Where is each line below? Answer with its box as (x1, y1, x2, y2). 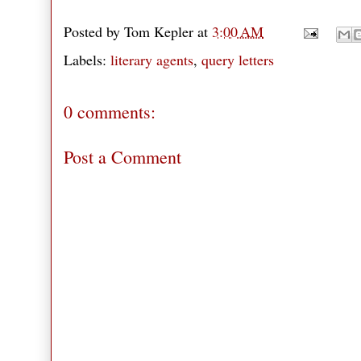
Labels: (64, 50, 110, 70)
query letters (201, 50, 274, 70)
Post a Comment (64, 145, 181, 169)
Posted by (64, 21, 124, 41)
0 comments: (64, 100, 156, 124)
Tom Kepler (124, 21, 193, 41)
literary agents (110, 50, 193, 70)
